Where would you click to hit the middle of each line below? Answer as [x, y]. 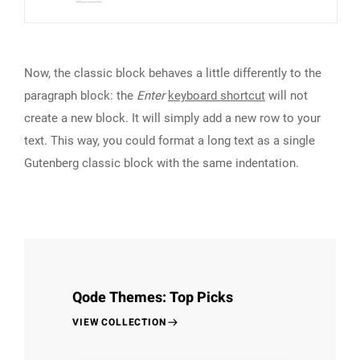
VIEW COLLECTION [119, 323]
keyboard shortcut [217, 96]
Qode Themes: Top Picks [153, 298]
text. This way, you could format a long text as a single [170, 141]
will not [286, 96]
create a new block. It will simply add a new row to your [172, 119]
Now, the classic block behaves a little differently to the [173, 74]
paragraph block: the [80, 96]
